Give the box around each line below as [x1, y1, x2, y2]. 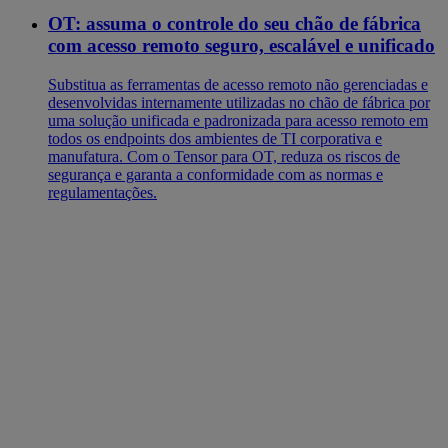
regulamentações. [48, 183, 157, 201]
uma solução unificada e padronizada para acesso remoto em [48, 111, 428, 129]
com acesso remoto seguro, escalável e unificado [48, 35, 435, 57]
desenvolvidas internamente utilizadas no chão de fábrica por [48, 93, 430, 111]
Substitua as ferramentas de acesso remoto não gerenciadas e [48, 75, 428, 93]
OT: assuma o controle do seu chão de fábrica [48, 13, 421, 35]
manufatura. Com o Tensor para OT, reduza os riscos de [48, 147, 400, 165]
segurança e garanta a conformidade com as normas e [48, 165, 383, 183]
